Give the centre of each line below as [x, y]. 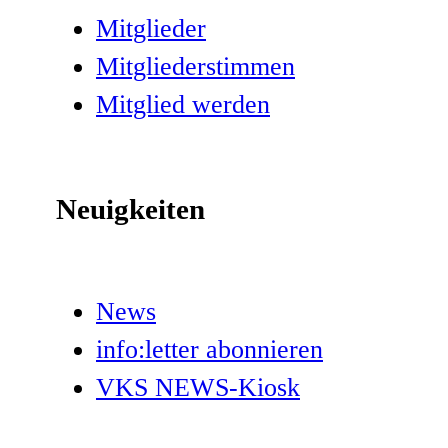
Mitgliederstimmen [195, 67]
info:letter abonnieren [209, 349]
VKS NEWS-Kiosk [198, 387]
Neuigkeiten [130, 208]
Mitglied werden [183, 105]
